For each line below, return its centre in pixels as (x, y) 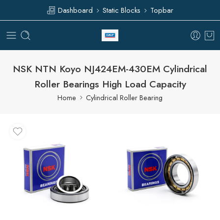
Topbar (162, 10)
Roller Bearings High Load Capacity (110, 84)
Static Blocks (122, 10)
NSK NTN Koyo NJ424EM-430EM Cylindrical (110, 69)
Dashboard (74, 10)
